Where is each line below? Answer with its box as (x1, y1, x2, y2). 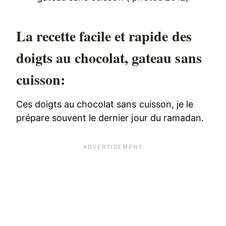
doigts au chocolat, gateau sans (16, 47, 202, 69)
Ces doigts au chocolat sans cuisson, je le (16, 99, 193, 110)
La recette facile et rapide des (16, 26, 192, 47)
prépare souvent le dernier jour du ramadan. (16, 112, 204, 124)
